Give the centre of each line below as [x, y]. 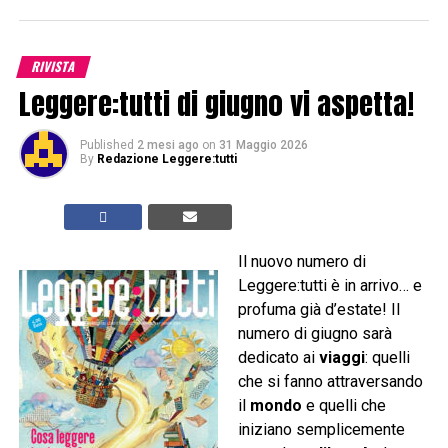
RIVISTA [53, 67]
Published [106, 145]
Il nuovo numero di [301, 262]
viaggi [341, 358]
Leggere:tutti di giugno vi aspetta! [216, 104]
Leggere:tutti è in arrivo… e [329, 286]
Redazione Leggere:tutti [166, 159]
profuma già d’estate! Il [318, 310]
